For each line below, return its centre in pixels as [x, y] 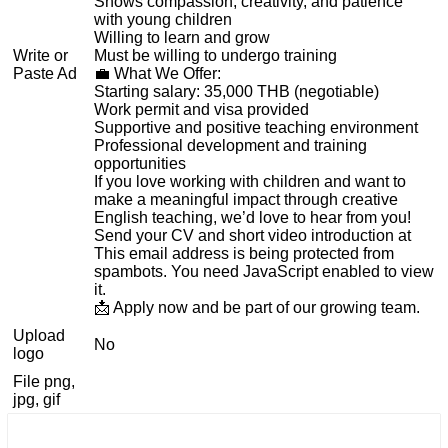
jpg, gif [36, 399]
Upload [39, 335]
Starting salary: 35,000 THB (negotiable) [236, 91]
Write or [40, 55]
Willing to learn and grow [182, 37]
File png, [44, 381]
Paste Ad [45, 73]
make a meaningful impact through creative [246, 199]
